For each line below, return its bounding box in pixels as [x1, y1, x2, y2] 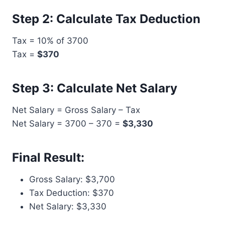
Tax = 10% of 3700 [12, 36, 88, 46]
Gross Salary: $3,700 [29, 174, 115, 184]
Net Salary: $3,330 [29, 201, 106, 211]
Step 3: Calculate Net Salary [12, 81, 177, 95]
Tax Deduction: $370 [29, 188, 114, 198]
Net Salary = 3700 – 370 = [12, 119, 123, 129]
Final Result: [12, 150, 84, 165]
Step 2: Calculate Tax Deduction [12, 12, 200, 26]
